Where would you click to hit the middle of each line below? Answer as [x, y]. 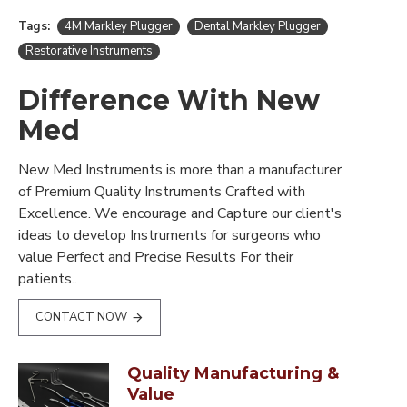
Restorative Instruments [89, 51]
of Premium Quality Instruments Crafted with [162, 192]
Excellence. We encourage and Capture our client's [180, 213]
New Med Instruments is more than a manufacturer [180, 170]
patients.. [48, 279]
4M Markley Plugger [119, 26]
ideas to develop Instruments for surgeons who [169, 235]
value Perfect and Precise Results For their [156, 257]
